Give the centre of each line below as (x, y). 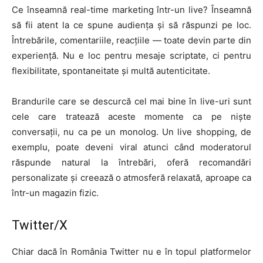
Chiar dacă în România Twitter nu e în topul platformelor (131, 252)
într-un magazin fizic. (55, 193)
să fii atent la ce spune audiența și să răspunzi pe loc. (131, 25)
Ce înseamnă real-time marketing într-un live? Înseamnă (131, 10)
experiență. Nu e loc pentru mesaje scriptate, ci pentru (131, 56)
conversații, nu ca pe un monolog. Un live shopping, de (131, 132)
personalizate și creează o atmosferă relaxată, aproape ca (131, 178)
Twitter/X (40, 225)
